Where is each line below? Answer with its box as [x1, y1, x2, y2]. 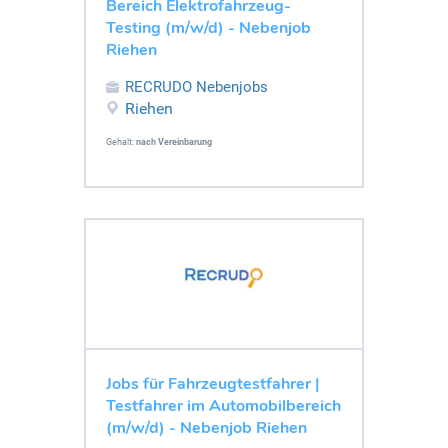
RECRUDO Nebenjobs [125, 77, 268, 96]
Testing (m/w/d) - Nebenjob [106, 16, 311, 39]
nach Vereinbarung [136, 136, 212, 147]
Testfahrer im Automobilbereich [106, 394, 341, 417]
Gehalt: [106, 136, 136, 147]
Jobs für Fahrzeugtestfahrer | [106, 372, 319, 395]
